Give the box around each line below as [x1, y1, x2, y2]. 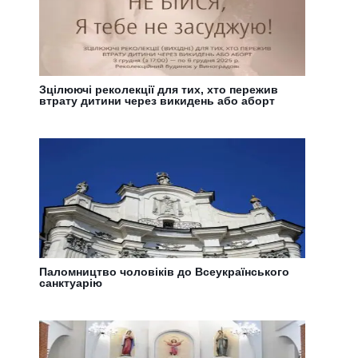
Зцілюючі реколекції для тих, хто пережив [39, 83, 279, 96]
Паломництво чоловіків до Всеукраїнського [39, 265, 290, 278]
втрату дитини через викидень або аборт [39, 94, 276, 107]
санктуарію [39, 276, 103, 289]
